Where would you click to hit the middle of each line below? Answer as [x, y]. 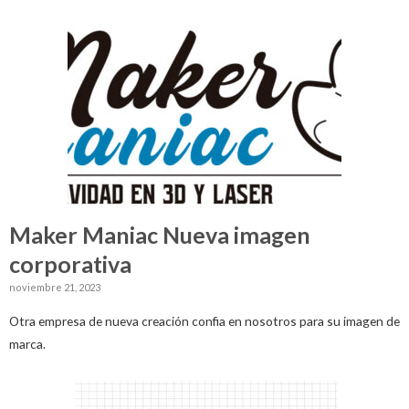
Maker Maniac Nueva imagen [160, 235]
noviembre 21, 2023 [55, 288]
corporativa [70, 264]
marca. [27, 344]
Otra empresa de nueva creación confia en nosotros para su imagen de [204, 321]
